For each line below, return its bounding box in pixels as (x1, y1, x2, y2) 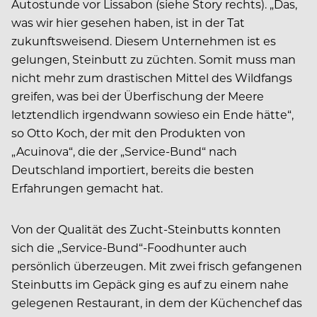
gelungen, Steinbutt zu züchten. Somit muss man (11, 51, 296, 67)
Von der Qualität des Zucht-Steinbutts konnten (11, 221, 281, 236)
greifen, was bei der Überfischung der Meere (11, 88, 264, 103)
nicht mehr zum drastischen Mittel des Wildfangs (11, 69, 292, 85)
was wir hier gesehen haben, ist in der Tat (11, 14, 245, 30)
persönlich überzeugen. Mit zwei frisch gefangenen (11, 258, 302, 273)
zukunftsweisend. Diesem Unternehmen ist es (11, 33, 276, 48)
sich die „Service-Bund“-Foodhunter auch (11, 239, 247, 255)
